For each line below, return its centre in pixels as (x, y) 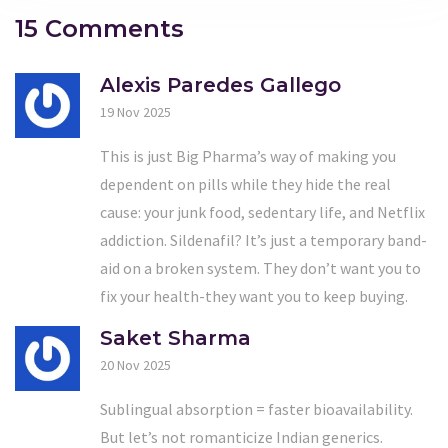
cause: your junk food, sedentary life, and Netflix (262, 211)
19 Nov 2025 (135, 111)
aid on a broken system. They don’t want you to (260, 267)
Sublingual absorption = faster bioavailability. (256, 408)
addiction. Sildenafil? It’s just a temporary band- (263, 239)
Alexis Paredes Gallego (220, 84)
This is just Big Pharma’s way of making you (248, 155)
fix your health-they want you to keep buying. (254, 295)
